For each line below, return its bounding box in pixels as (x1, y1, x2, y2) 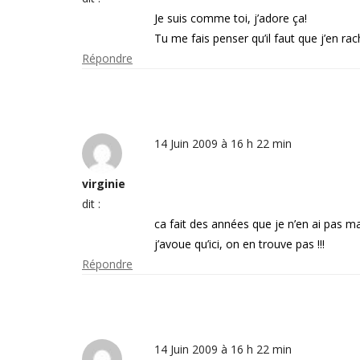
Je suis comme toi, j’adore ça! (154, 10, 307, 26)
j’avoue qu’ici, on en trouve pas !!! (154, 236, 325, 252)
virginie (82, 176, 125, 191)
